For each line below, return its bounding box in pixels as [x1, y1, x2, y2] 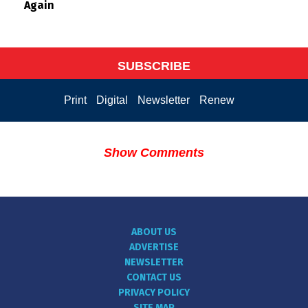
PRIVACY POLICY [118, 286, 190, 298]
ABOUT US [131, 225, 177, 238]
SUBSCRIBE [118, 58, 190, 73]
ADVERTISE [129, 241, 179, 253]
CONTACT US [126, 271, 181, 283]
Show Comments [104, 146, 204, 160]
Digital [96, 93, 128, 106]
